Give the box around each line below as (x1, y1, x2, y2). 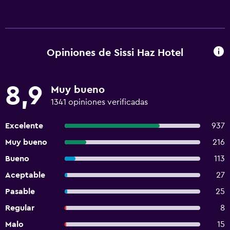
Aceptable (5, 171, 45, 179)
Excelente (5, 122, 43, 130)
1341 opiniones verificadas (51, 98, 148, 106)
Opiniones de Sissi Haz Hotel (47, 47, 183, 58)
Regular (5, 204, 34, 212)
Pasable (5, 187, 35, 196)
